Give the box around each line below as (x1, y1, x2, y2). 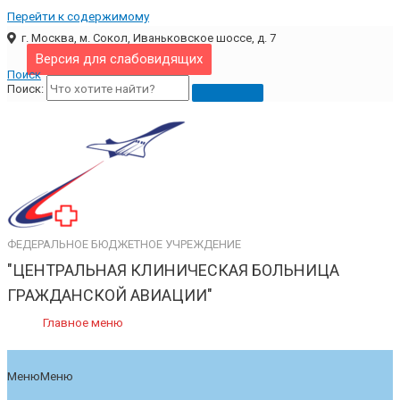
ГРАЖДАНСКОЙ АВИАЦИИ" (7, 286, 212, 305)
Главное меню (43, 315, 123, 330)
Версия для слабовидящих (35, 50, 203, 67)
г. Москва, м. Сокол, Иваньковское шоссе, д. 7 (16, 30, 276, 45)
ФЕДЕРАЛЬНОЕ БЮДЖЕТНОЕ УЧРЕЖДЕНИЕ (7, 237, 241, 252)
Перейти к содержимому (7, 9, 149, 23)
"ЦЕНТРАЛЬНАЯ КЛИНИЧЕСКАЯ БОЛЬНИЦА (7, 261, 339, 280)
